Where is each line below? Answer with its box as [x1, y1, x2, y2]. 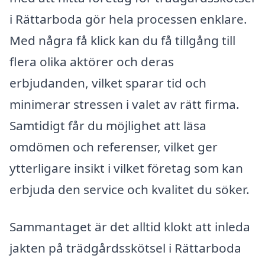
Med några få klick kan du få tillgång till [9, 31, 235, 49]
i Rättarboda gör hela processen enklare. [9, 10, 247, 27]
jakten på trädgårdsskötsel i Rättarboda [9, 240, 241, 257]
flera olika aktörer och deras [9, 53, 174, 70]
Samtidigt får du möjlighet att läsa [9, 117, 206, 134]
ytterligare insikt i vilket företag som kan [9, 159, 243, 176]
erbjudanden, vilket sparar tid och [9, 74, 206, 91]
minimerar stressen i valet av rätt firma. [9, 95, 240, 112]
